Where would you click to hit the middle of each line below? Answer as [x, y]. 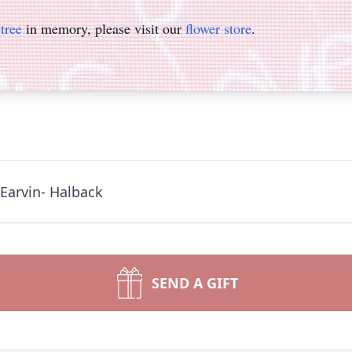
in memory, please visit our [104, 28]
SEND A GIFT [195, 283]
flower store [218, 28]
